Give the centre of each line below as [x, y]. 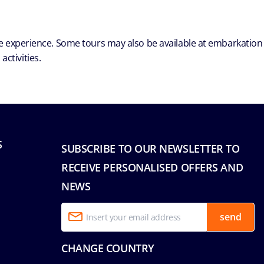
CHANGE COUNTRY [108, 248]
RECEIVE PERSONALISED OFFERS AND [152, 167]
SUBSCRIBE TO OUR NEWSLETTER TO [151, 148]
